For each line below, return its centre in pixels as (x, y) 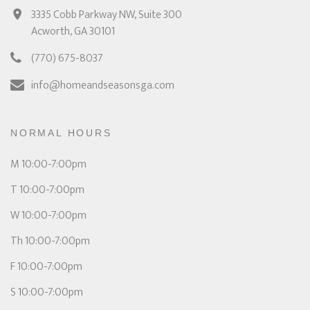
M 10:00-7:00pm (48, 164)
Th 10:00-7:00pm (50, 241)
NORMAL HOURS (61, 133)
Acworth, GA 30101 (73, 31)
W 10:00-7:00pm (48, 216)
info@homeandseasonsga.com (103, 85)
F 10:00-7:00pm (46, 267)
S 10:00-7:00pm (47, 292)
